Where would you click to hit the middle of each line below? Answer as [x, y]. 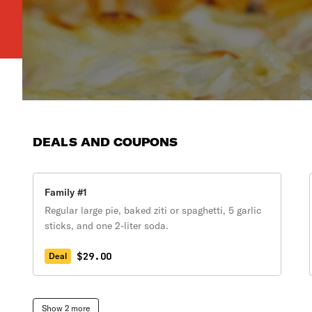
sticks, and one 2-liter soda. [107, 226]
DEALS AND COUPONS [106, 142]
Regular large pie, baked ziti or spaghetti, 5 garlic [153, 210]
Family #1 [66, 192]
